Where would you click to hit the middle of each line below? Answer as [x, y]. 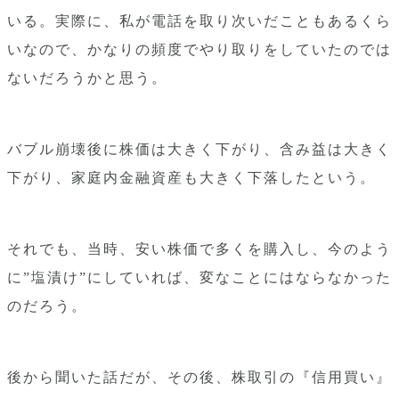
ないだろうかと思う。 [87, 78]
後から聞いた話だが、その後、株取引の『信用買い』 [199, 377]
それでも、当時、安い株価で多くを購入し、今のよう [199, 249]
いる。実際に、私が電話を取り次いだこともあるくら [199, 21]
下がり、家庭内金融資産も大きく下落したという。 [191, 178]
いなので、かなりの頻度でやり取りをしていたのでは [199, 49]
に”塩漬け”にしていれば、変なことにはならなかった [199, 277]
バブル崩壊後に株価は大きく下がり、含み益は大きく [199, 149]
